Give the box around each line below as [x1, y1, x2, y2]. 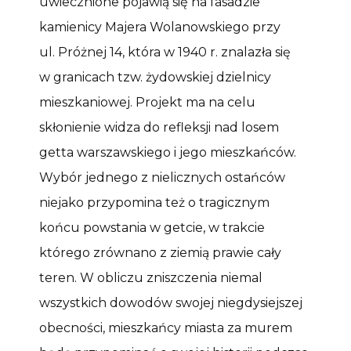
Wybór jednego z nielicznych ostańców [39, 169, 285, 185]
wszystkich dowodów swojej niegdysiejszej [39, 295, 302, 310]
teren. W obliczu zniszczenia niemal [39, 270, 262, 285]
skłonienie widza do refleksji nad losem [39, 119, 279, 135]
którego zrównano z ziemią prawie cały [39, 244, 281, 260]
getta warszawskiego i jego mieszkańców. [39, 144, 296, 160]
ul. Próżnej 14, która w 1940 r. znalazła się [39, 44, 291, 60]
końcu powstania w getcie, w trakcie [39, 219, 265, 235]
